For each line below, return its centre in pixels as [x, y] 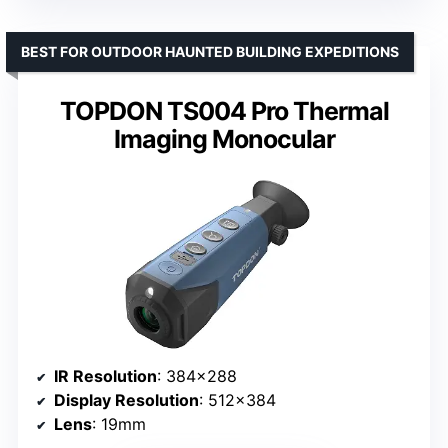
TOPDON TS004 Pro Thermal [224, 110]
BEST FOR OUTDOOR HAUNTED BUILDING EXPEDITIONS [210, 51]
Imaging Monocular [224, 138]
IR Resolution [105, 376]
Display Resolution [126, 400]
